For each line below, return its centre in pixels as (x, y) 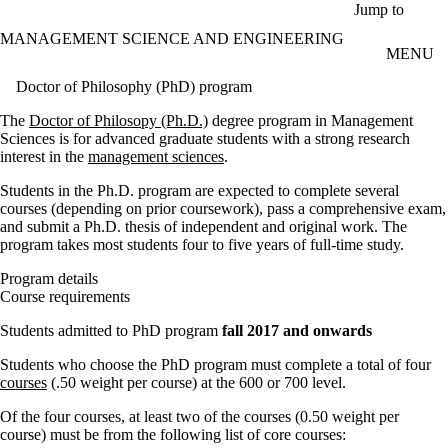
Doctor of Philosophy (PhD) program (134, 86)
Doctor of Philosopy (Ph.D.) (118, 120)
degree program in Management (310, 120)
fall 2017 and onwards (297, 330)
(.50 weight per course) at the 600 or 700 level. (196, 382)
